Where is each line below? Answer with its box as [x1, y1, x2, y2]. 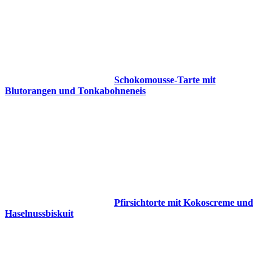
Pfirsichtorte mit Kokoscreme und [114, 197, 253, 208]
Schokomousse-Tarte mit [114, 75, 216, 86]
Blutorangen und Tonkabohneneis [5, 86, 146, 97]
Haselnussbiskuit [5, 208, 73, 219]
